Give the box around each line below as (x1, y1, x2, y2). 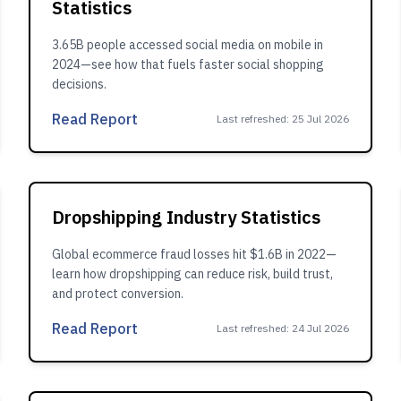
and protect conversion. (52, 286, 183, 302)
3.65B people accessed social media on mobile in (52, 37, 323, 53)
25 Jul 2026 (292, 112, 349, 125)
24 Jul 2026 (292, 321, 349, 335)
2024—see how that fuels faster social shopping (52, 56, 324, 73)
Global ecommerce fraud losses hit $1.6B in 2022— (52, 246, 337, 262)
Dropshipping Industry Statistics (52, 205, 320, 229)
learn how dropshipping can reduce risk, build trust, (52, 266, 333, 282)
